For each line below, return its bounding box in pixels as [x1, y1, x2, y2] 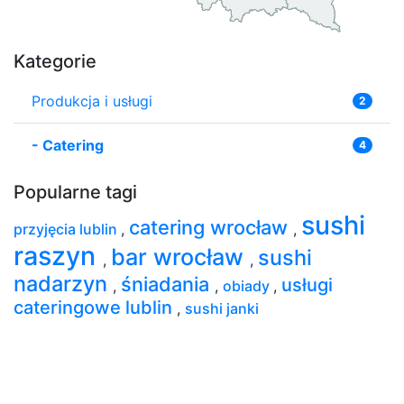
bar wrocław [111, 243, 250, 271]
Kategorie [14, 50, 96, 72]
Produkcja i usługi [32, 91, 152, 110]
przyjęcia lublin [14, 219, 121, 238]
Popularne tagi [14, 180, 137, 203]
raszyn [14, 239, 103, 271]
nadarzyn [14, 270, 113, 297]
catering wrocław [129, 215, 293, 239]
